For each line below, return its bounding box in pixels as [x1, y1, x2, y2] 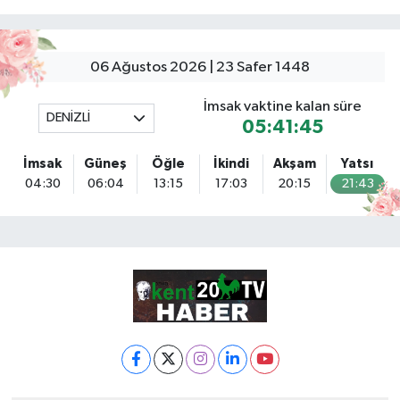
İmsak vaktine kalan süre [204, 98, 362, 114]
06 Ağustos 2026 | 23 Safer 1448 [90, 59, 310, 75]
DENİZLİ [46, 111, 91, 125]
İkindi [213, 156, 250, 171]
